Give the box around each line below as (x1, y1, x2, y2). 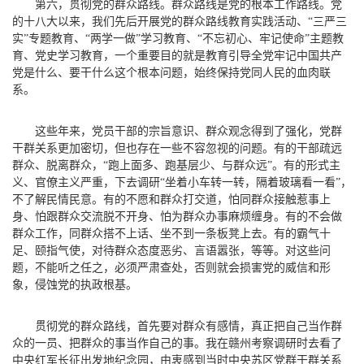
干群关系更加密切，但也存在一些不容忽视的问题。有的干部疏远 (12, 141, 342, 154)
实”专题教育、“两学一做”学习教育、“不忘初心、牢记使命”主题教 (12, 32, 344, 45)
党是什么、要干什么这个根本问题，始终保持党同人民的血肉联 (12, 66, 331, 79)
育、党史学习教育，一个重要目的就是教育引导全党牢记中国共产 (12, 49, 342, 62)
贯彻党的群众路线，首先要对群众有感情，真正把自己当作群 (35, 319, 342, 332)
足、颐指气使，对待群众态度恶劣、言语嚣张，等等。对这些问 (12, 244, 331, 257)
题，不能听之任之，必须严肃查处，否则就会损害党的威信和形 (12, 261, 331, 274)
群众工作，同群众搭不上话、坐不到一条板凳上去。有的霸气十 (12, 227, 331, 240)
